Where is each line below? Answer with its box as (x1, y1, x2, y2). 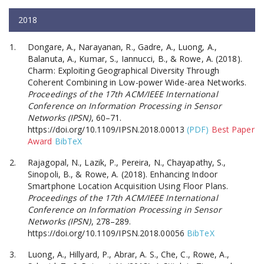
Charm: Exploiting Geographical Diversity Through (28, 64, 219, 76)
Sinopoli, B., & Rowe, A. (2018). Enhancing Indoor (28, 168, 217, 180)
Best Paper (211, 123, 255, 135)
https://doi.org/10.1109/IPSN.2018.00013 (28, 123, 184, 135)
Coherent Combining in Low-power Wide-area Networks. (28, 76, 247, 88)
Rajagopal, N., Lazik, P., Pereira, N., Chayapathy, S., (28, 156, 226, 168)
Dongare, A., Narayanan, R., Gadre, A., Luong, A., (28, 41, 217, 52)
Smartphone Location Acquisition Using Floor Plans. (28, 180, 229, 192)
